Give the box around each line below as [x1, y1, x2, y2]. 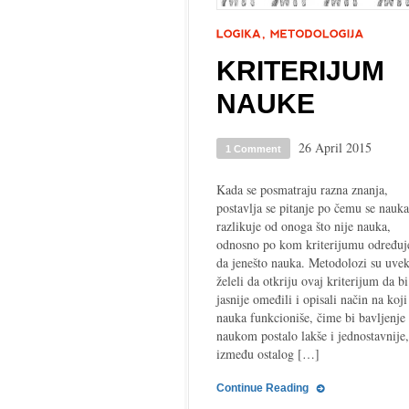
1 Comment [225, 143, 281, 154]
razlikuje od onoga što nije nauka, [216, 217, 391, 235]
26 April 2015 [299, 139, 372, 156]
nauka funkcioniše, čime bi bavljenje [216, 309, 405, 326]
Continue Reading [216, 382, 309, 394]
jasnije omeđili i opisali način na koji [216, 290, 407, 308]
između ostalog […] [216, 345, 320, 362]
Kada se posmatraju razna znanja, [216, 181, 388, 198]
